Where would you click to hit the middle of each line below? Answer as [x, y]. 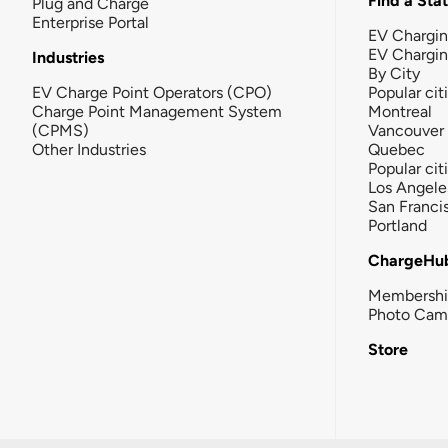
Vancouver [406, 130]
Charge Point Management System [157, 111]
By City [394, 73]
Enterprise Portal [90, 22]
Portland [397, 225]
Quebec [396, 149]
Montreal [400, 111]
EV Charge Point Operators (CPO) [152, 92]
